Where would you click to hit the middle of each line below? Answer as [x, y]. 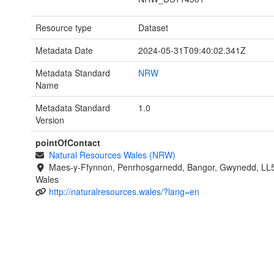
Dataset [153, 28]
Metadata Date [64, 50]
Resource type [64, 28]
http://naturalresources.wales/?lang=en [124, 192]
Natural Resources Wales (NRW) [112, 155]
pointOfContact [68, 143]
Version [50, 120]
